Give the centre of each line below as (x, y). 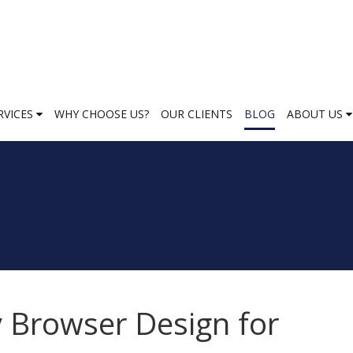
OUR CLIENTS (197, 113)
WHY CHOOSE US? (102, 113)
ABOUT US (316, 113)
